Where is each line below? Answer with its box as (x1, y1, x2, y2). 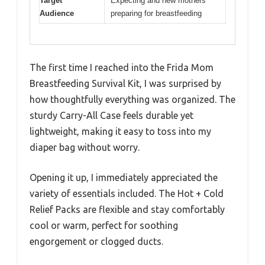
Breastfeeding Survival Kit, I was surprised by (30, 77, 221, 89)
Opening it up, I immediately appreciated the (30, 172, 218, 183)
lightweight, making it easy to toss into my (30, 125, 211, 137)
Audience (40, 9, 74, 18)
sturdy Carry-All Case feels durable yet (30, 109, 193, 121)
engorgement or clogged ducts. (30, 235, 163, 247)
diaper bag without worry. (30, 141, 140, 153)
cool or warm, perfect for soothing (30, 219, 178, 231)
